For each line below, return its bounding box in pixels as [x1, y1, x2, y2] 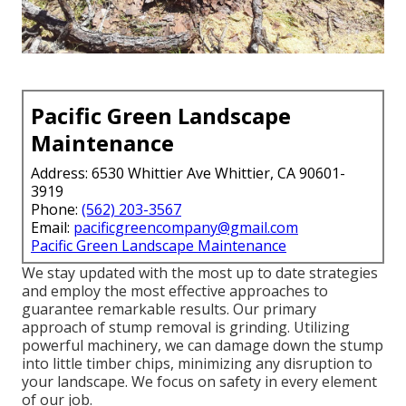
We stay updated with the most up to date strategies [22, 262, 378, 283]
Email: [31, 217, 73, 237]
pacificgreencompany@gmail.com [73, 217, 298, 237]
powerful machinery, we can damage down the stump [22, 334, 383, 355]
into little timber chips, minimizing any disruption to [22, 353, 372, 373]
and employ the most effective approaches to [22, 280, 328, 301]
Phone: [31, 198, 82, 219]
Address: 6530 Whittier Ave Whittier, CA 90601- [31, 162, 345, 183]
